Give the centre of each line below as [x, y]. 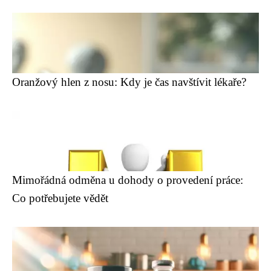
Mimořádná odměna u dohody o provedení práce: [128, 180]
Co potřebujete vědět [60, 198]
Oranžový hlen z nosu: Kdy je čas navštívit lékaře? [129, 82]
